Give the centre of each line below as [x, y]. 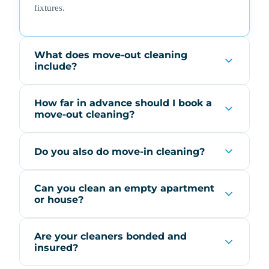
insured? [56, 248]
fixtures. [50, 8]
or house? [59, 200]
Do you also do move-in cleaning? [119, 151]
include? [56, 67]
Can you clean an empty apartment [124, 189]
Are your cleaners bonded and [110, 237]
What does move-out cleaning [111, 55]
